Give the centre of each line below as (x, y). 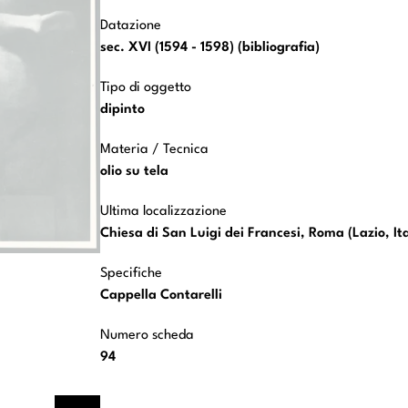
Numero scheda (147, 336)
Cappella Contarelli (161, 296)
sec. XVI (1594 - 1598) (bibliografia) (210, 48)
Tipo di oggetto (146, 88)
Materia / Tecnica (154, 150)
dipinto (122, 110)
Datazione (131, 26)
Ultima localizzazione (163, 212)
